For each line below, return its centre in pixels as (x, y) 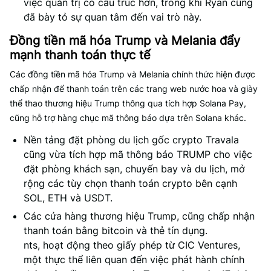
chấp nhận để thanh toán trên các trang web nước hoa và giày (134, 89)
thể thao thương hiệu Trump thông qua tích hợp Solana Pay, (128, 103)
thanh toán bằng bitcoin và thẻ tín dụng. (116, 230)
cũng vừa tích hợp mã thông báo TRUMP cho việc (138, 154)
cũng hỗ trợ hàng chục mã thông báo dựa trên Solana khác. (128, 118)
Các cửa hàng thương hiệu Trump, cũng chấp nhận (139, 216)
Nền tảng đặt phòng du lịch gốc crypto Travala (131, 140)
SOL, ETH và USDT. (68, 198)
